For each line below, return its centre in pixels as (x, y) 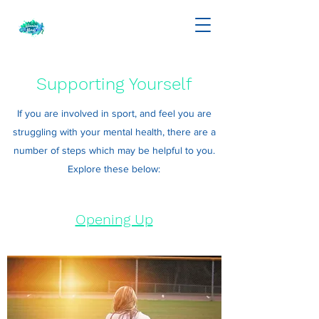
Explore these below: (114, 169)
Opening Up (114, 219)
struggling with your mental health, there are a (114, 132)
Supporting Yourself (114, 84)
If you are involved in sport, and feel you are (114, 113)
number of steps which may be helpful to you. (114, 150)
